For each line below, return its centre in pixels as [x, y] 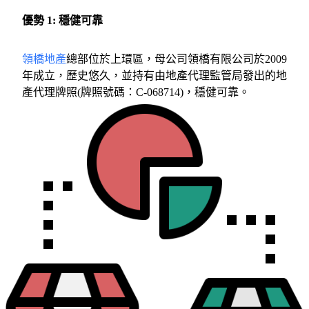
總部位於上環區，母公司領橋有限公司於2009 [177, 59]
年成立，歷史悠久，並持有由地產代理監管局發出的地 [154, 76]
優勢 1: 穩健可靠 [62, 20]
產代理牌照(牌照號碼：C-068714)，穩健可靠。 [136, 92]
